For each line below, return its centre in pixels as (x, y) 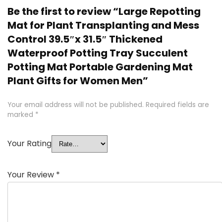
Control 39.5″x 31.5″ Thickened (85, 39)
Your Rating (29, 144)
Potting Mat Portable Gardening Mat (100, 67)
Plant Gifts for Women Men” (78, 81)
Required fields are (177, 105)
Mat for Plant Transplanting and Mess (103, 26)
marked (21, 115)
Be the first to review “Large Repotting (104, 12)
